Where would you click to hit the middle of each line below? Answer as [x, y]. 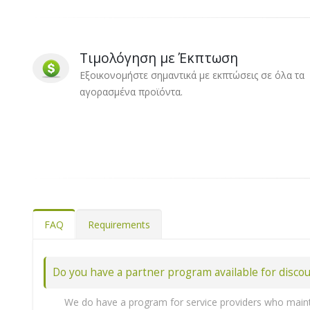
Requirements [119, 225]
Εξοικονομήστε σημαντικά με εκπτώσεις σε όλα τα [192, 75]
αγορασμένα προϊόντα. [131, 92]
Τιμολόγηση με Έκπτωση [159, 58]
